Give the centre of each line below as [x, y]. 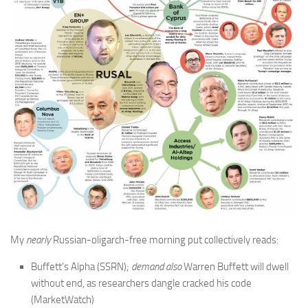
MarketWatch [63, 300]
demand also [156, 267]
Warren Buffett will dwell [235, 267]
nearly [38, 240]
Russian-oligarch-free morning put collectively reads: [165, 240]
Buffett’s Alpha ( [65, 267]
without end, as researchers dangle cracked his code [141, 284]
